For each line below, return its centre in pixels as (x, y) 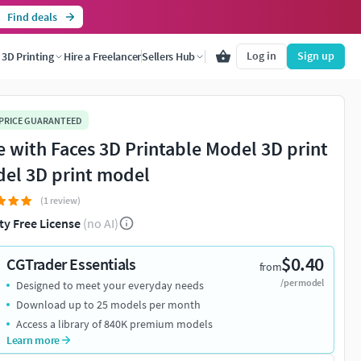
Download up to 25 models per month (108, 305)
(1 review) (60, 201)
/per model (302, 283)
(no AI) (101, 224)
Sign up (316, 56)
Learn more (33, 340)
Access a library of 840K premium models (114, 324)
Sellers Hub (168, 56)
